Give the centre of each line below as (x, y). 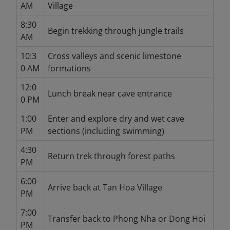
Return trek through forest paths (111, 156)
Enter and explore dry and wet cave (116, 118)
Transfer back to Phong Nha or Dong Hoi (126, 218)
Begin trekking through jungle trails (116, 31)
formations (69, 68)
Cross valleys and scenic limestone (114, 56)
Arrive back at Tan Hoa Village (105, 187)
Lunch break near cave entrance (110, 93)
